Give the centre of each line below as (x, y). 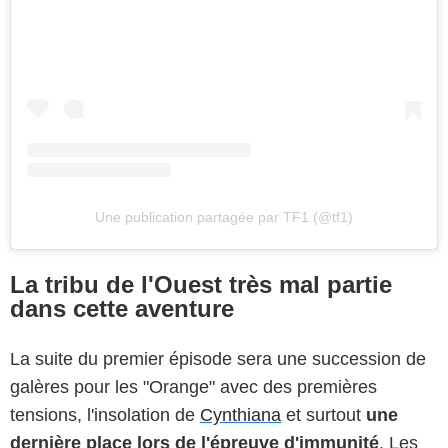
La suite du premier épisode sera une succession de (218, 359)
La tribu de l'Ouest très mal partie (201, 285)
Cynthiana (240, 415)
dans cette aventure (122, 309)
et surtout (323, 415)
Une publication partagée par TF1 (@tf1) (224, 217)
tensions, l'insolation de (105, 415)
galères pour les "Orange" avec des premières (193, 387)
